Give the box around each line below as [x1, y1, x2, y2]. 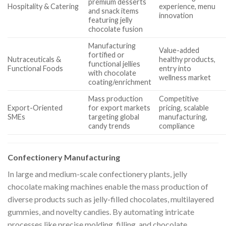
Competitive [159, 94, 199, 103]
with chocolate [88, 68, 137, 77]
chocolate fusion [88, 24, 143, 33]
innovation [159, 11, 194, 20]
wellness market [159, 73, 211, 82]
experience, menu [159, 2, 216, 11]
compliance [159, 121, 195, 130]
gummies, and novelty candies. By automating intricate [8, 206, 194, 216]
